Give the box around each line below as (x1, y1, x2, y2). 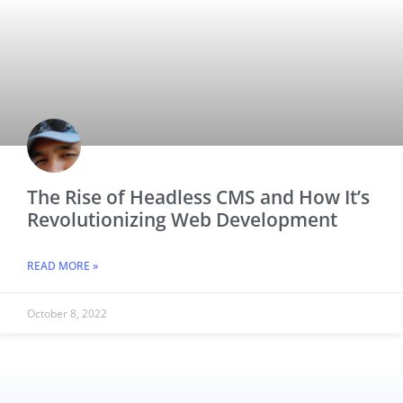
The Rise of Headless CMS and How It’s (27, 184, 370, 210)
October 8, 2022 (27, 305, 107, 321)
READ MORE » (27, 257, 98, 273)
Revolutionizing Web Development (27, 206, 337, 232)
